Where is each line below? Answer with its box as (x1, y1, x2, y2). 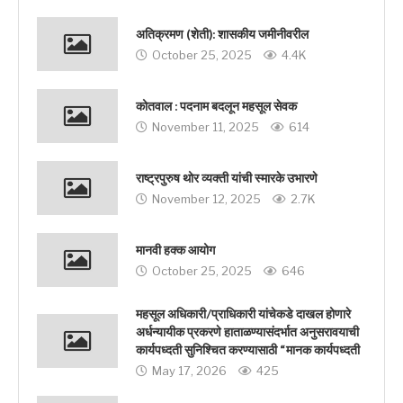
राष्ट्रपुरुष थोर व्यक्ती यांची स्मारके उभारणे (136, 171, 318, 187)
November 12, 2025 (152, 192, 261, 207)
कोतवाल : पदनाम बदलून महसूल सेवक (136, 99, 297, 115)
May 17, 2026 (152, 363, 227, 378)
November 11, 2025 (152, 120, 259, 135)
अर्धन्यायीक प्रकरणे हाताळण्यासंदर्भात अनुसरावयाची (136, 324, 359, 340)
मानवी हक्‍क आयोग (136, 243, 215, 259)
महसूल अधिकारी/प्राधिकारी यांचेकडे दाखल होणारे (136, 306, 351, 322)
